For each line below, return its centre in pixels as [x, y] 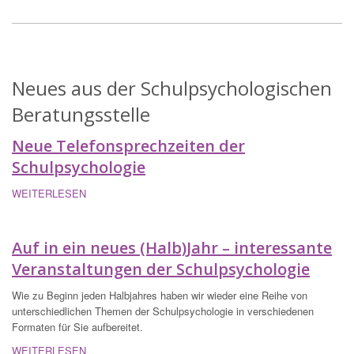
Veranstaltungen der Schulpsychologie [161, 269]
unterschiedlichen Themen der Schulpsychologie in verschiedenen [163, 311]
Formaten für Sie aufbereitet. [77, 327]
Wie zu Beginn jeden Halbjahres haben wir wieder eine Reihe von [160, 296]
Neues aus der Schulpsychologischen [172, 88]
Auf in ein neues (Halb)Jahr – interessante [172, 248]
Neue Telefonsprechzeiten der [128, 146]
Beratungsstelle [81, 115]
